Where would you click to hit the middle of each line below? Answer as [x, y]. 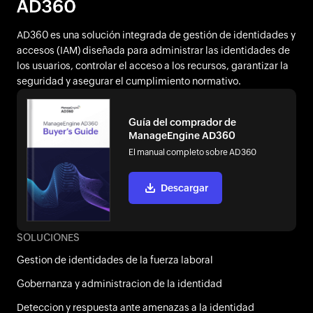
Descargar [184, 188]
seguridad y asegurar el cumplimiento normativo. [129, 81]
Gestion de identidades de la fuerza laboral [115, 260]
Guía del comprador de [182, 123]
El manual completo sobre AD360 [192, 153]
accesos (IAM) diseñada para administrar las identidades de [153, 50]
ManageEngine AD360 [182, 136]
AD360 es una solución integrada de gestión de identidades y [156, 35]
